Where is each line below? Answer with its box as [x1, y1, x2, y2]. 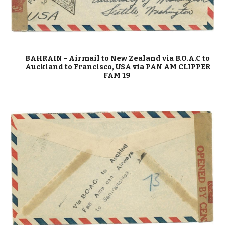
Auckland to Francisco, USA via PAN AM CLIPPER [25, 62, 210, 71]
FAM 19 [103, 70, 132, 80]
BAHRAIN [25, 53, 62, 63]
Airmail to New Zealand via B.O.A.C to [69, 53, 210, 63]
